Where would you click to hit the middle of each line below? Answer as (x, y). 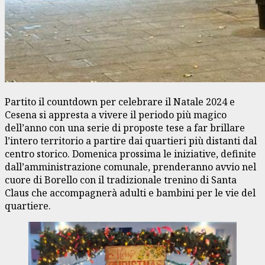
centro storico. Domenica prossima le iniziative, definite (130, 153)
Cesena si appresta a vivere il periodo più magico (116, 114)
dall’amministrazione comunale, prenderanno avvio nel (130, 167)
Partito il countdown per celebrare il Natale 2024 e (120, 101)
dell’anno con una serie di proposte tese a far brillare (125, 127)
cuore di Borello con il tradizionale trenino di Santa (121, 180)
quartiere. (28, 206)
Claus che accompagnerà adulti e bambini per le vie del (130, 193)
